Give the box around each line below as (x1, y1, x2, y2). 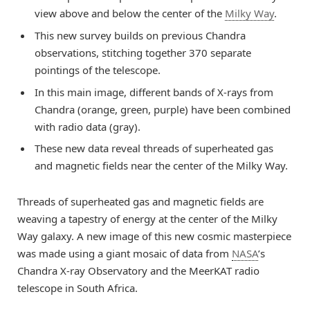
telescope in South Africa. (17, 281, 138, 295)
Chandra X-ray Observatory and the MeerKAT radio (17, 264, 259, 278)
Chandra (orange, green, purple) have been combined (35, 102, 291, 116)
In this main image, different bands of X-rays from (35, 84, 273, 99)
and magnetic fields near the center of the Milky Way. (35, 158, 288, 173)
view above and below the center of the (35, 6, 225, 21)
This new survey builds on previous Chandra (35, 28, 246, 42)
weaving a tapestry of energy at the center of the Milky (17, 212, 277, 226)
